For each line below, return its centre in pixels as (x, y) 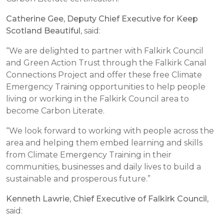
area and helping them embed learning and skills (104, 143)
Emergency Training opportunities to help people (106, 87)
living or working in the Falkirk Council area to (97, 99)
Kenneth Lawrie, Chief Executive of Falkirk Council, (107, 199)
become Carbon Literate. (55, 111)
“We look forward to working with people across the (110, 131)
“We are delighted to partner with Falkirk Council (105, 51)
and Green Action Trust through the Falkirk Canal (106, 63)
